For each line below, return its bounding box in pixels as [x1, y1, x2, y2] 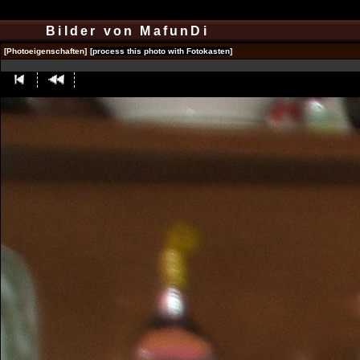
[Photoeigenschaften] [4, 47, 87, 55]
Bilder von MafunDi [40, 24, 221, 38]
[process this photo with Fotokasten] [90, 47, 232, 55]
